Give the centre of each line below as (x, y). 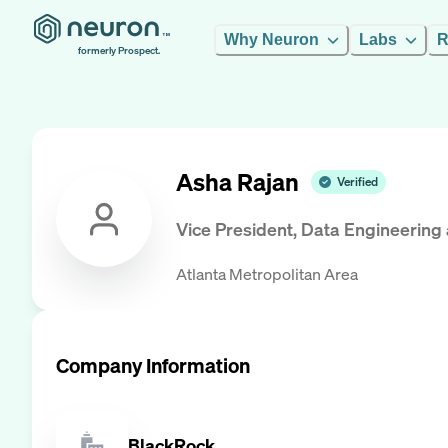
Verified (357, 182)
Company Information (153, 365)
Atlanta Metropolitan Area (267, 273)
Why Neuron (271, 39)
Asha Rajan (237, 182)
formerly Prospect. (119, 50)
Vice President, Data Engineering (309, 229)
